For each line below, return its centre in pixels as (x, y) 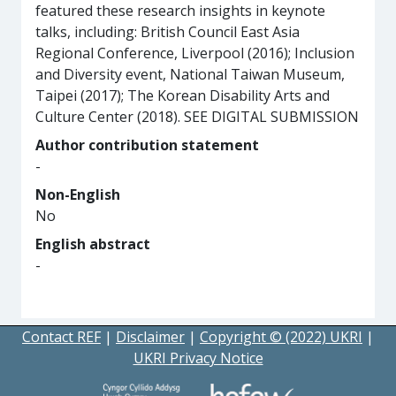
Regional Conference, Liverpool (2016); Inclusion (195, 53)
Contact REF (61, 337)
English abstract (93, 244)
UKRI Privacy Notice (198, 358)
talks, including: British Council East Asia (168, 32)
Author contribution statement (147, 145)
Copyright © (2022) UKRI (281, 337)
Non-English (78, 194)
